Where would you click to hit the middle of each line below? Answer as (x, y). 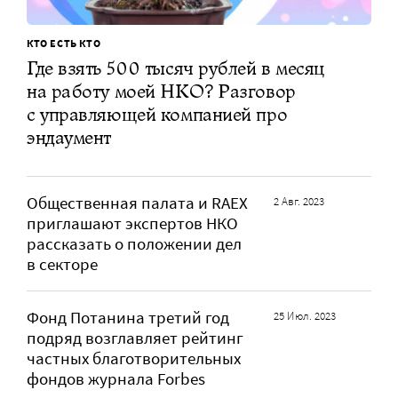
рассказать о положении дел (134, 244)
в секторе (62, 265)
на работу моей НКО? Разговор (161, 92)
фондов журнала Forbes (116, 379)
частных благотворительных (134, 359)
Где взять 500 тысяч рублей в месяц (176, 68)
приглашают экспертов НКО (132, 224)
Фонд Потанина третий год (128, 318)
